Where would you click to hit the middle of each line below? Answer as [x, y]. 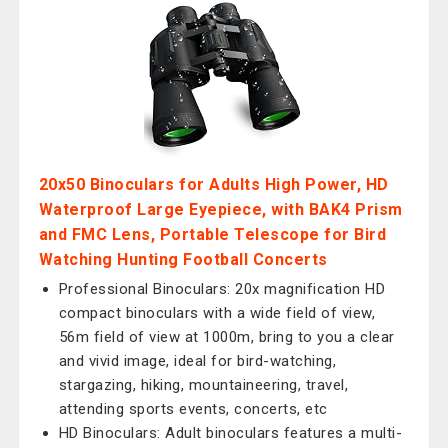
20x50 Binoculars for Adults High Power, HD [213, 184]
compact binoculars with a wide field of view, [217, 313]
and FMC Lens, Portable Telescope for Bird [212, 234]
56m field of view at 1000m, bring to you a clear [226, 337]
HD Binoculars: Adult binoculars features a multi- [230, 433]
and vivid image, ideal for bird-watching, [197, 361]
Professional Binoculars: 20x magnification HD [222, 289]
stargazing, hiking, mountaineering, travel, [203, 385]
